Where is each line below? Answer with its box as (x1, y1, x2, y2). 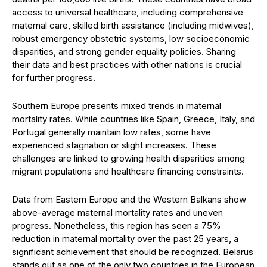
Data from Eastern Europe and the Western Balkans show (12, 194, 246, 205)
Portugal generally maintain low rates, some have (12, 126, 211, 138)
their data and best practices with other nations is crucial (12, 59, 242, 70)
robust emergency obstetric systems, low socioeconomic (12, 33, 250, 44)
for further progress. (12, 72, 95, 83)
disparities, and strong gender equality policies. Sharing (12, 46, 236, 57)
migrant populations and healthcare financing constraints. (12, 166, 244, 177)
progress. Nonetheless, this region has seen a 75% (12, 220, 221, 231)
